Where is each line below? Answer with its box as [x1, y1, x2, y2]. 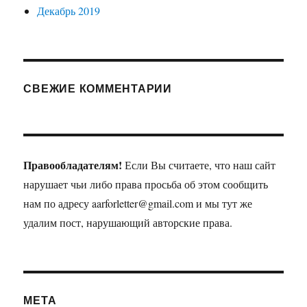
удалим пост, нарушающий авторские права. [23, 214, 233, 230]
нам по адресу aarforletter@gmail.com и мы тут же [23, 195, 253, 210]
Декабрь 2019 [37, 3, 101, 18]
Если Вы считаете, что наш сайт [122, 157, 276, 172]
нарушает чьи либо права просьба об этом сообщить [23, 176, 272, 191]
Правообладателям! [23, 156, 123, 173]
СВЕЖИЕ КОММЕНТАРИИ [23, 79, 172, 96]
